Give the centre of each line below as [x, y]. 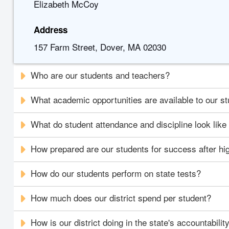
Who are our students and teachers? [100, 75]
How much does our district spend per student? [121, 198]
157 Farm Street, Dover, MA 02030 [100, 47]
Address [50, 30]
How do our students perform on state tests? [116, 173]
